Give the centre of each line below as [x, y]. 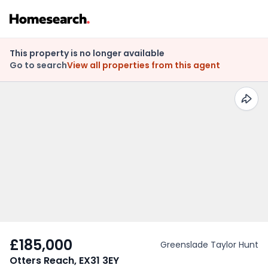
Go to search [38, 65]
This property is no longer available [87, 53]
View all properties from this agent [144, 65]
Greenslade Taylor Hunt [209, 245]
